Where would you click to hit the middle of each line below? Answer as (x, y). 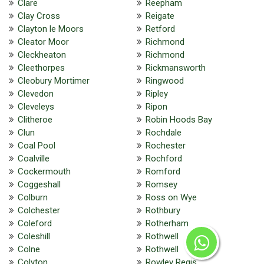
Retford (160, 29)
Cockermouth (44, 171)
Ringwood (164, 80)
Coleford (35, 223)
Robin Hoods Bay (179, 119)
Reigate (160, 16)
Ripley (156, 93)
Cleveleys (36, 106)
